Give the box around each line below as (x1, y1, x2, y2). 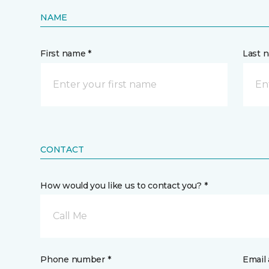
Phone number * (40, 254, 111, 265)
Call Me (53, 210, 87, 222)
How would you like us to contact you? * (40, 180, 208, 191)
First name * (40, 48, 91, 59)
